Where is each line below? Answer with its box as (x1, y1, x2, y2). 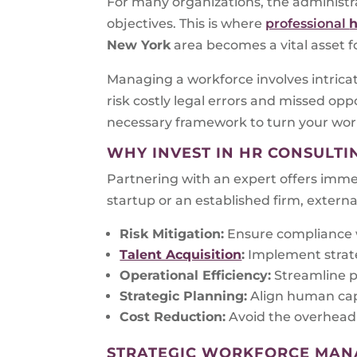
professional (265, 15, 350, 31)
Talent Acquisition (120, 246, 242, 262)
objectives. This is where (107, 15, 266, 31)
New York (107, 37, 171, 53)
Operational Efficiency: (120, 267, 272, 283)
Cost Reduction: (120, 308, 226, 324)
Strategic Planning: (120, 288, 248, 304)
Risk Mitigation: (120, 226, 225, 241)
